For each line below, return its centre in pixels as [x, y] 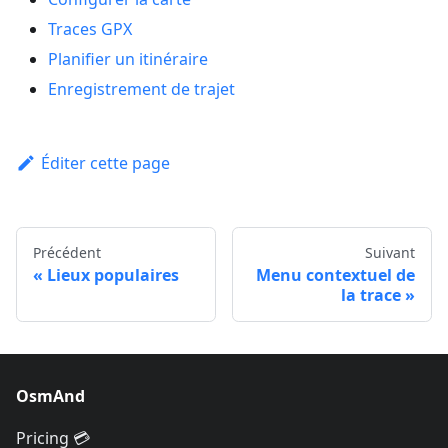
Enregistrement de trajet [141, 88]
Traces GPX [90, 28]
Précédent [67, 252]
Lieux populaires [113, 274]
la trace [371, 294]
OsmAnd [50, 396]
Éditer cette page [105, 162]
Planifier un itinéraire [128, 58]
